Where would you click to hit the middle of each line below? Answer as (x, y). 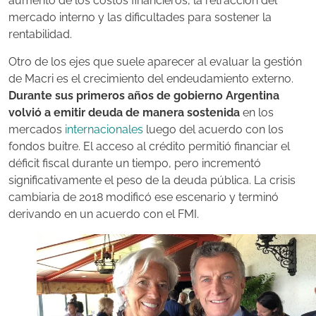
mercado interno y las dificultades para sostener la (140, 18)
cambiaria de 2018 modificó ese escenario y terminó (144, 197)
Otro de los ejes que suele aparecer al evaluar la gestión (155, 61)
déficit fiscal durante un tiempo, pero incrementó (135, 163)
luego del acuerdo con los (213, 129)
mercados (37, 129)
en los (257, 112)
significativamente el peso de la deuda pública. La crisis (152, 180)
